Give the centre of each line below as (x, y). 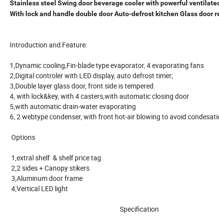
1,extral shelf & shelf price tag (68, 157)
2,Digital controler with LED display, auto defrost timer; (97, 75)
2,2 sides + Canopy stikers (55, 168)
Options (37, 137)
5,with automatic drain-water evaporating (78, 106)
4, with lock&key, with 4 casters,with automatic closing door (105, 96)
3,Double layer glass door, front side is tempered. (95, 86)
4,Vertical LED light (43, 188)
